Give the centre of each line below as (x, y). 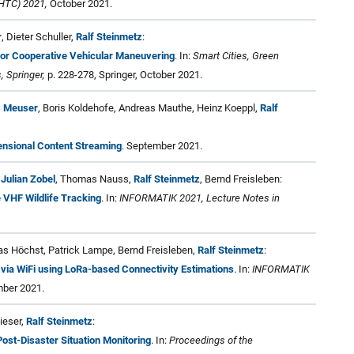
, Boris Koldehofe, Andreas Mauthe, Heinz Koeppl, (149, 107)
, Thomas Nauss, (94, 179)
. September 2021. (162, 145)
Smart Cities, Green (236, 55)
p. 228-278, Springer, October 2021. (124, 74)
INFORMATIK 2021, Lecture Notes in (200, 198)
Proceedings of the (211, 340)
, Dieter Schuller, (39, 36)
